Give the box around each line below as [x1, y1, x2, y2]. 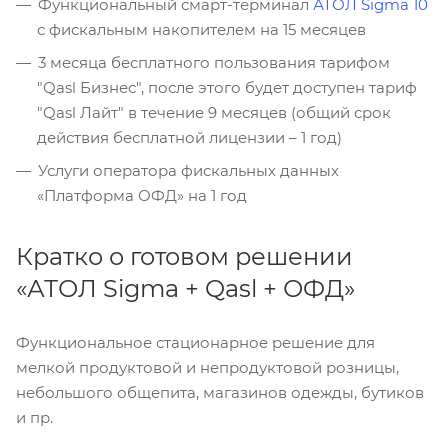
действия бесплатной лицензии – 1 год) [37, 128, 342, 148]
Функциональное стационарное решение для [16, 333, 375, 353]
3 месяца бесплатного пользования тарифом [38, 53, 390, 73]
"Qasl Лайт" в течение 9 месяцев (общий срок [37, 103, 391, 123]
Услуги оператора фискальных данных [38, 161, 339, 181]
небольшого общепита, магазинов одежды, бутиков [16, 383, 424, 403]
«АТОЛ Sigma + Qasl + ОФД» [16, 274, 355, 304]
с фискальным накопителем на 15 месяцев [37, 20, 366, 40]
